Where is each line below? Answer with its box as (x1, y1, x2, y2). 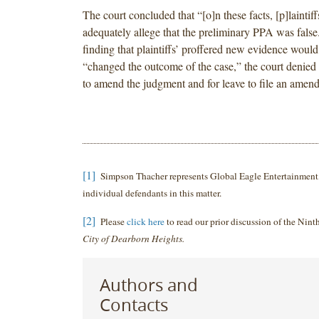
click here (126, 214, 164, 228)
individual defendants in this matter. (82, 186, 221, 199)
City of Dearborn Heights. (82, 231, 184, 245)
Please (95, 214, 127, 228)
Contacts (99, 293, 168, 316)
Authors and (99, 273, 198, 296)
